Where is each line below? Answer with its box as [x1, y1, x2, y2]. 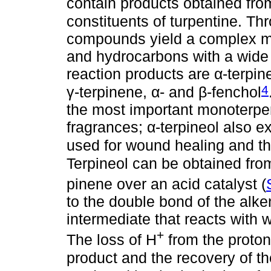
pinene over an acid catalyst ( [67, 175, 266, 192]
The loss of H [67, 231, 157, 249]
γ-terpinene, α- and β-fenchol [67, 83, 261, 101]
